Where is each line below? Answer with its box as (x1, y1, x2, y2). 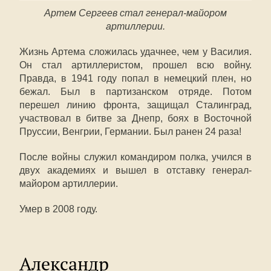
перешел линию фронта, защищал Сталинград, (19, 100, 252, 110)
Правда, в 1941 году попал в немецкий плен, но (19, 73, 252, 83)
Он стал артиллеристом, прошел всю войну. (19, 60, 252, 70)
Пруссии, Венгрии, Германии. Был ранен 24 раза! (19, 126, 241, 137)
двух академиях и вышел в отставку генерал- (19, 165, 252, 175)
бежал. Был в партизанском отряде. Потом (19, 87, 252, 97)
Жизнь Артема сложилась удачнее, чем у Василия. (19, 47, 252, 57)
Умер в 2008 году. (19, 204, 97, 214)
